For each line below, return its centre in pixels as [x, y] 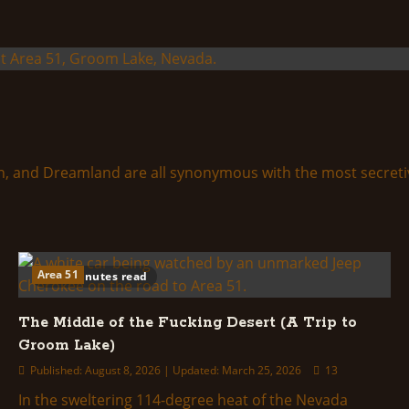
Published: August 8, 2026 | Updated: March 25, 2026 [165, 370]
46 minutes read [100, 276]
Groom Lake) [66, 346]
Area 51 [58, 274]
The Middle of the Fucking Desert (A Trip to [187, 323]
